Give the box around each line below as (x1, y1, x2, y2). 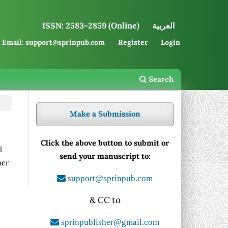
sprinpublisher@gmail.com (59, 217, 159, 226)
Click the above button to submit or (41, 137, 169, 148)
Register (118, 38, 148, 47)
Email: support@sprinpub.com (2, 38, 105, 47)
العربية (152, 20, 175, 31)
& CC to (89, 194, 121, 206)
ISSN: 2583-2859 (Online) (42, 20, 139, 31)
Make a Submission (69, 109, 140, 119)
